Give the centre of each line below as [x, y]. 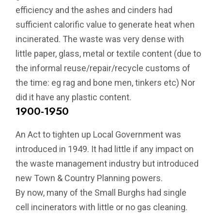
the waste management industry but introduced [107, 164]
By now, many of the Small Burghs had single [101, 193]
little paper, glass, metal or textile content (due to [108, 54]
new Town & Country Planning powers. [89, 178]
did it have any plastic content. [74, 97]
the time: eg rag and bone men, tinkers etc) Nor [106, 83]
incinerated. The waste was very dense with [100, 39]
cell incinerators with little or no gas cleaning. [102, 207]
